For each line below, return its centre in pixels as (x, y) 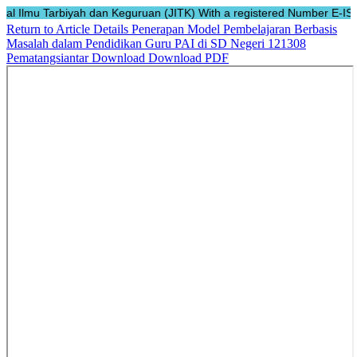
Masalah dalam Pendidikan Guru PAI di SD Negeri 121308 (156, 43)
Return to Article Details (69, 29)
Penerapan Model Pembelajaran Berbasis (234, 29)
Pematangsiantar (49, 58)
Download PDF (188, 58)
